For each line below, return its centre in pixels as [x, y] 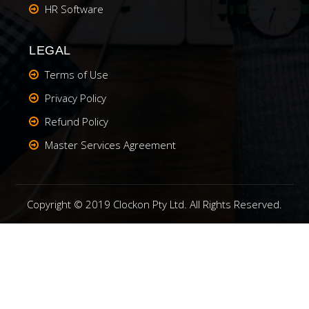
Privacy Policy [76, 98]
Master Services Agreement [111, 144]
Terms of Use [77, 74]
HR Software [74, 9]
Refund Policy [77, 121]
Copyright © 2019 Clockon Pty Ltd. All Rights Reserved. [154, 204]
